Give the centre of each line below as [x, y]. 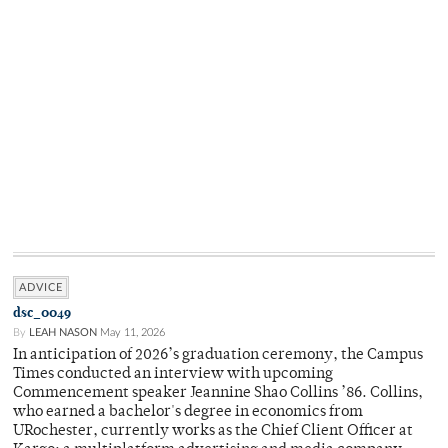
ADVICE [41, 288]
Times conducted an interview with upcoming [173, 375]
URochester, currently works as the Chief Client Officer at [213, 432]
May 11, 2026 [132, 333]
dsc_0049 [42, 313]
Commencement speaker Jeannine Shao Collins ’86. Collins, [218, 394]
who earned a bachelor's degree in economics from [188, 413]
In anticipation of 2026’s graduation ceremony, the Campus [218, 356]
